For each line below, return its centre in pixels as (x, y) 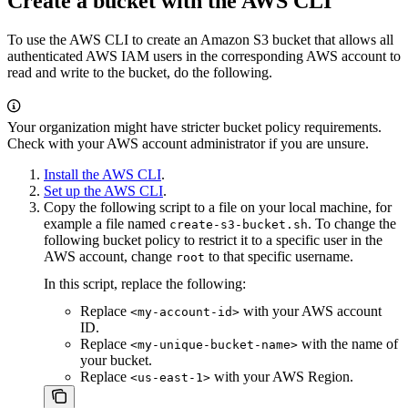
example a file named (107, 223)
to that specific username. (279, 256)
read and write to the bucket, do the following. (140, 72)
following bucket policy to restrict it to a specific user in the (213, 240)
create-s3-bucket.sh (239, 224)
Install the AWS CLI (102, 174)
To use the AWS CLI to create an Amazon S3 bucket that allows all (200, 39)
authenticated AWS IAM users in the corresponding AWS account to (204, 56)
